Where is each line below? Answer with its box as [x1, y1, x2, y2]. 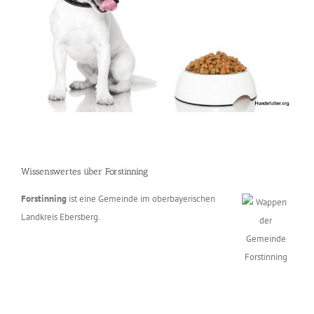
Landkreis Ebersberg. [21, 211, 100, 224]
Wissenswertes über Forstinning [21, 166, 148, 177]
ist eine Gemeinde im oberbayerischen [67, 193, 215, 205]
